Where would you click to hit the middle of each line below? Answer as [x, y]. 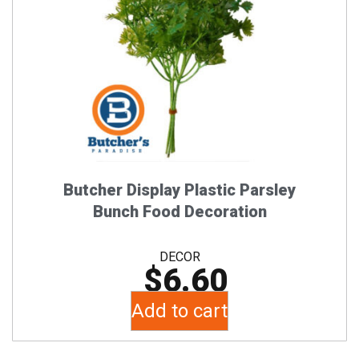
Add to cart [179, 311]
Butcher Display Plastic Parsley [179, 190]
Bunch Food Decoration [179, 211]
